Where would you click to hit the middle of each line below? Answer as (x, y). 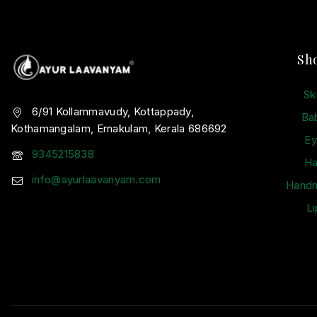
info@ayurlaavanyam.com (97, 179)
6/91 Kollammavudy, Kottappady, (113, 111)
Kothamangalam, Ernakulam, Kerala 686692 (119, 128)
